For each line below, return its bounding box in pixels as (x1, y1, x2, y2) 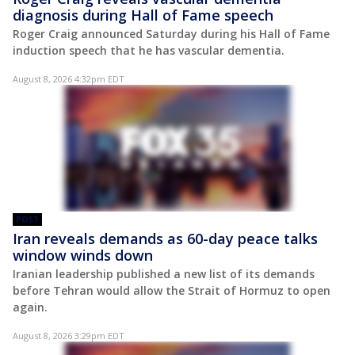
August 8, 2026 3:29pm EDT (13, 329, 124, 342)
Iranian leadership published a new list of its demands (13, 265, 315, 281)
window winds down (13, 245, 153, 265)
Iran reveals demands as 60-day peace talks (13, 228, 318, 248)
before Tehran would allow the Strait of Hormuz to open (13, 282, 330, 298)
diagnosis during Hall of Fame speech (13, 5, 273, 25)
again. (13, 299, 48, 315)
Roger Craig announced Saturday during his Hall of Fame (13, 25, 330, 41)
